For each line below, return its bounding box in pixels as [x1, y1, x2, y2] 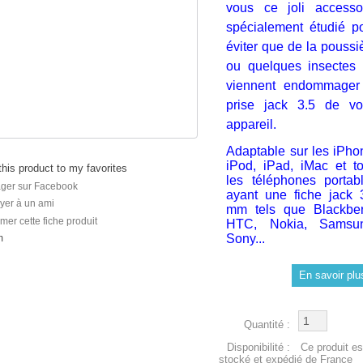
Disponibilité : [227, 340, 291, 353]
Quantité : [244, 318, 291, 331]
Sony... [226, 231, 266, 246]
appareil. [226, 117, 277, 131]
